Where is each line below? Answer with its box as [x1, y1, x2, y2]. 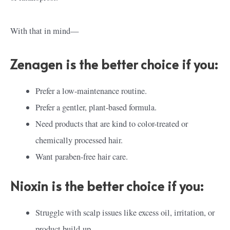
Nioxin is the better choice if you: [10, 176, 203, 195]
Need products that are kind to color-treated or [35, 118, 188, 129]
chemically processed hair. [35, 134, 123, 146]
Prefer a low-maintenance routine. [35, 85, 147, 97]
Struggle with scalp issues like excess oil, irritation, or [35, 206, 215, 218]
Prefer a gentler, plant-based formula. [35, 101, 157, 113]
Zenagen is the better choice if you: [10, 54, 218, 73]
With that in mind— [10, 25, 79, 37]
